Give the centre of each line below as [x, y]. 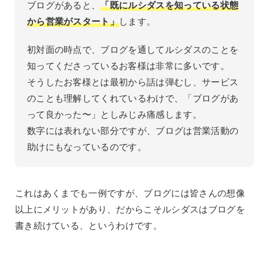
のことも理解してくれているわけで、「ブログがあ [133, 98]
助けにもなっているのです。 [87, 147]
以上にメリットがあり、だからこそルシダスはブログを [130, 209]
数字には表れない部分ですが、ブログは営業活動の [133, 130]
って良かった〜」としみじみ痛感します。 [114, 114]
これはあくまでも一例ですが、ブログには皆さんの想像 [130, 193]
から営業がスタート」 [73, 21]
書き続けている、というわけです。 [88, 225]
